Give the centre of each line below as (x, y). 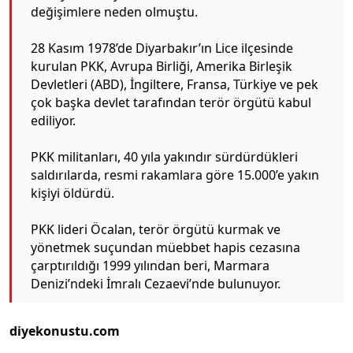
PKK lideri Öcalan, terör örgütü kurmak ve (156, 229)
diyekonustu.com (65, 331)
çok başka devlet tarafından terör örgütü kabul (171, 102)
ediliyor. (53, 121)
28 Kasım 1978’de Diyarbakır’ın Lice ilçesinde (162, 48)
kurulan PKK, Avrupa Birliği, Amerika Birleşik (162, 66)
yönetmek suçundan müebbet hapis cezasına (165, 247)
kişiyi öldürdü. (72, 193)
